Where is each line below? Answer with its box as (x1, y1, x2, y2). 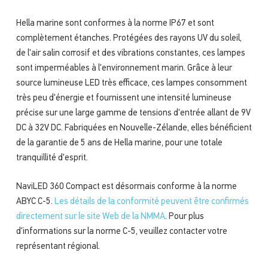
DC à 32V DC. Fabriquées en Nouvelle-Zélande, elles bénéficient (16, 124, 252, 133)
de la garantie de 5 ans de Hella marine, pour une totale (16, 139, 223, 148)
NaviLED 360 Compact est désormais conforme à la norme (16, 182, 237, 191)
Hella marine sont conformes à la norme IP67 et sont (16, 19, 214, 29)
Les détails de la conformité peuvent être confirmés (54, 197, 249, 206)
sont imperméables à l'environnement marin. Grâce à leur (16, 64, 232, 74)
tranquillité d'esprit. (16, 154, 88, 163)
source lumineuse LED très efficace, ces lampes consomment (16, 79, 247, 89)
